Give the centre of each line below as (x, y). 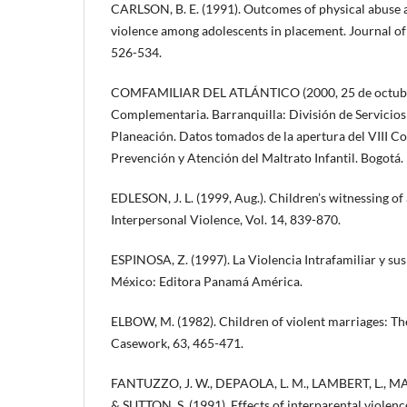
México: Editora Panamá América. (207, 281)
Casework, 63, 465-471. (177, 342)
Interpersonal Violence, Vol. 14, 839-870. (226, 219)
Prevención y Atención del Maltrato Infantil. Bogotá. (257, 157)
